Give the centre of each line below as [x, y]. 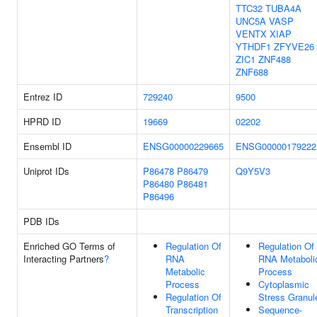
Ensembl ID [47, 146]
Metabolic [185, 271]
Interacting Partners [64, 259]
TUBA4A [283, 8]
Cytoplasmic [284, 284]
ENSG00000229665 [183, 146]
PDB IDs [41, 221]
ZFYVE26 [294, 46]
